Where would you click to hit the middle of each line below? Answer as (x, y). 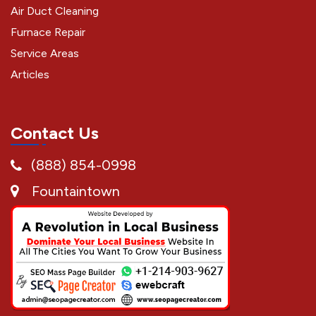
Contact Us (55, 133)
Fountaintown (76, 192)
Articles (30, 75)
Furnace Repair (48, 32)
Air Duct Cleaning (55, 11)
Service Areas (45, 54)
